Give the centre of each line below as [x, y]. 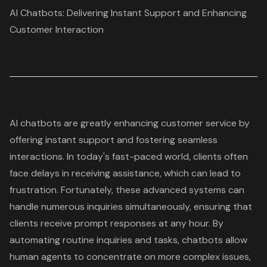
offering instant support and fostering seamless [114, 139]
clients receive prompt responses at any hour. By [117, 223]
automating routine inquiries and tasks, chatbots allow [128, 240]
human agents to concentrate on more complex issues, [130, 256]
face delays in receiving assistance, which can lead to [125, 173]
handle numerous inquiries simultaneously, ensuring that [131, 206]
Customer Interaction [57, 29]
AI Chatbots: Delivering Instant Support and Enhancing [128, 13]
